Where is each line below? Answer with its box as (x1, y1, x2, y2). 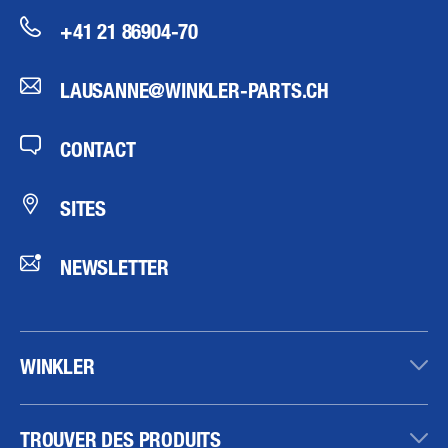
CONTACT (60, 135, 136, 162)
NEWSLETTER (60, 253, 169, 280)
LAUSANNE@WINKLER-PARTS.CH (60, 76, 329, 103)
